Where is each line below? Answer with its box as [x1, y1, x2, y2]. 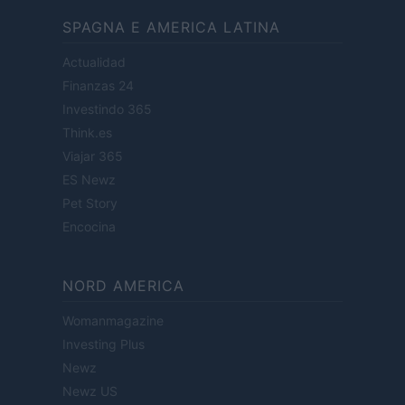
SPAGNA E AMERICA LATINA [62, 18, 280, 37]
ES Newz [62, 172, 116, 188]
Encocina [62, 219, 116, 235]
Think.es [62, 125, 112, 141]
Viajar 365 [62, 148, 123, 165]
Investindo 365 [62, 101, 152, 118]
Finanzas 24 [62, 78, 134, 94]
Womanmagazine [62, 313, 164, 329]
